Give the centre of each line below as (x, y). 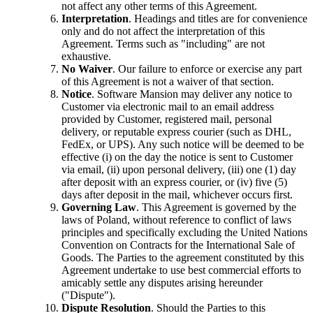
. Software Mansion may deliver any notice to (192, 94)
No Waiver (87, 69)
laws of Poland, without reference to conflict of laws (176, 220)
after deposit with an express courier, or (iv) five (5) (174, 182)
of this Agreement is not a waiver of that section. (168, 82)
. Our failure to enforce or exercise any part (207, 69)
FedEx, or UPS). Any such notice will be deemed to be (183, 145)
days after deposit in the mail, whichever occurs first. (177, 195)
